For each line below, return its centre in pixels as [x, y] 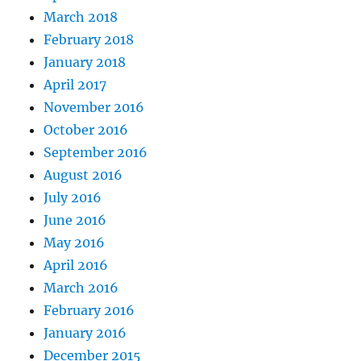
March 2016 [81, 287]
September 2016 [96, 152]
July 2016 [73, 197]
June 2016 [75, 220]
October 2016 [86, 129]
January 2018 [85, 62]
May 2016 [75, 242]
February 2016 [89, 310]
